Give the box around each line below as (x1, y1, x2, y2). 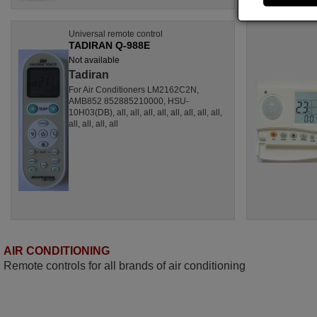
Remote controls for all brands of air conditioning (4, 259, 246, 272)
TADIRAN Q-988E (69, 39, 150, 51)
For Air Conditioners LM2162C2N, (69, 84, 199, 95)
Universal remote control (69, 28, 163, 39)
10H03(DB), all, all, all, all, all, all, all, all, (69, 107, 222, 117)
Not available (69, 54, 120, 65)
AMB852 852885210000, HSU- (69, 96, 189, 106)
